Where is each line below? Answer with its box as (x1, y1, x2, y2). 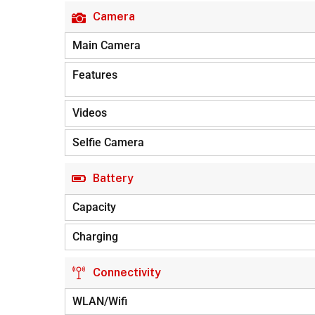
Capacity (72, 200, 116, 214)
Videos (72, 106, 107, 120)
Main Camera (72, 39, 141, 52)
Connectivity (93, 266, 161, 279)
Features (72, 68, 117, 82)
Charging (72, 230, 118, 243)
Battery (93, 172, 134, 185)
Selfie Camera (72, 136, 144, 149)
